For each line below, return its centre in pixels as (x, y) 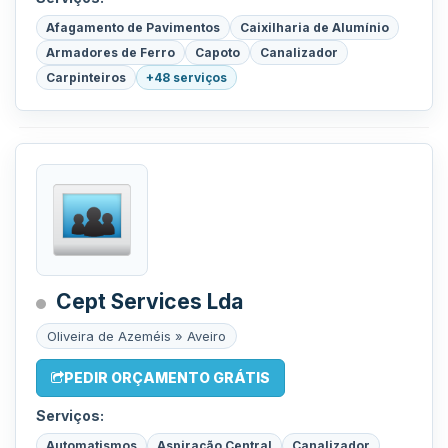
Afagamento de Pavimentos (133, 27)
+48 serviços (186, 77)
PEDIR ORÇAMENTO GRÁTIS (167, 377)
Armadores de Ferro (110, 52)
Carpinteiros (86, 77)
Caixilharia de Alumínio (314, 27)
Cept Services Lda (149, 301)
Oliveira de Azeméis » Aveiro (136, 336)
